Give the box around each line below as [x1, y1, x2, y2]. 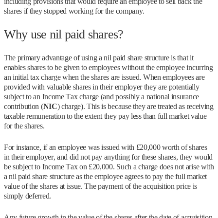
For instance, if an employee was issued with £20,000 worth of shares [4, 143, 207, 151]
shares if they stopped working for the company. [4, 7, 145, 15]
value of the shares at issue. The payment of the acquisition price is [4, 182, 197, 190]
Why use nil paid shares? [4, 27, 124, 41]
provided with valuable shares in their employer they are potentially [4, 83, 200, 91]
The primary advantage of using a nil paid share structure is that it [4, 54, 194, 62]
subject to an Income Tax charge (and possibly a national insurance [4, 92, 199, 101]
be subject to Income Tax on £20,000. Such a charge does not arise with [4, 163, 214, 171]
